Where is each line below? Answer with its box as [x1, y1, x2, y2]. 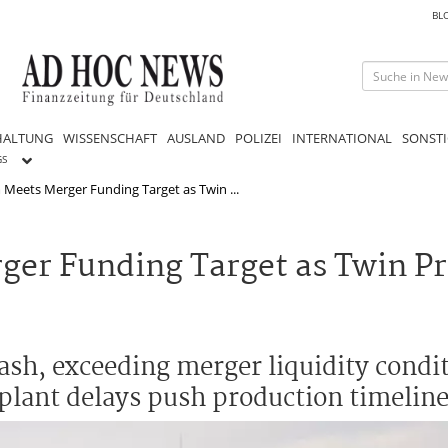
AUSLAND [167, 128, 225, 147]
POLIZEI [235, 128, 282, 147]
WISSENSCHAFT [63, 128, 157, 147]
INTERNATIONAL [292, 128, 392, 147]
